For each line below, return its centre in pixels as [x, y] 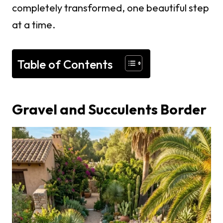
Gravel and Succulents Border [109, 109]
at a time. [34, 25]
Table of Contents [65, 64]
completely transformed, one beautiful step [111, 8]
